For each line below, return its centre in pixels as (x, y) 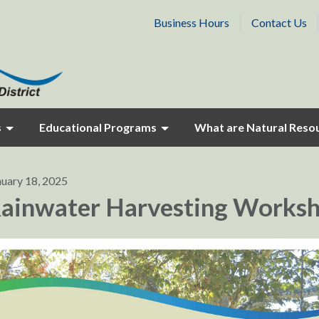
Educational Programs (98, 127)
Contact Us (279, 22)
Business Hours (192, 22)
